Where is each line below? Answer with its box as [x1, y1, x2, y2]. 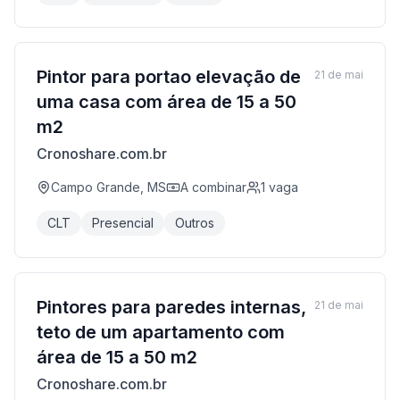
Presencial [92, 215, 154, 230]
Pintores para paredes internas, [37, 296, 306, 318]
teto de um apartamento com [37, 321, 285, 343]
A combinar [180, 179, 246, 195]
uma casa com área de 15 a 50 [37, 91, 296, 112]
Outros [175, 215, 214, 230]
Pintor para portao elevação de [37, 66, 301, 87]
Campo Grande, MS [51, 179, 166, 195]
